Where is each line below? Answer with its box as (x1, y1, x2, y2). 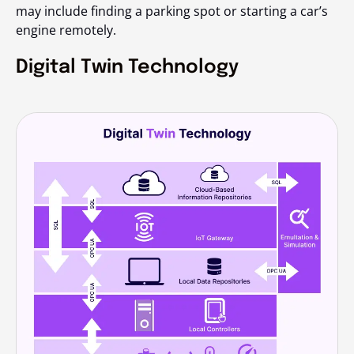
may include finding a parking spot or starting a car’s (16, 2, 328, 20)
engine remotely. (16, 21, 116, 39)
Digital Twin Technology (16, 57, 239, 77)
